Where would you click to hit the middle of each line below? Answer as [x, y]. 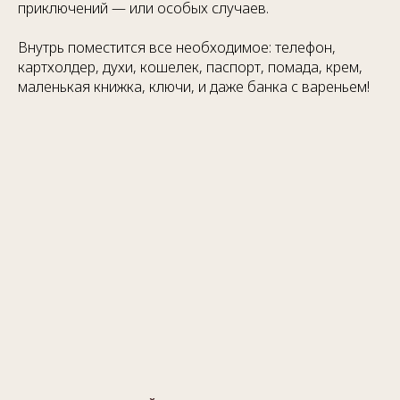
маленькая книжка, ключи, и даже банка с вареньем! [194, 87]
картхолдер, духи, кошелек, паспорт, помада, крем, [190, 67]
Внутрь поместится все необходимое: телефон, [177, 47]
